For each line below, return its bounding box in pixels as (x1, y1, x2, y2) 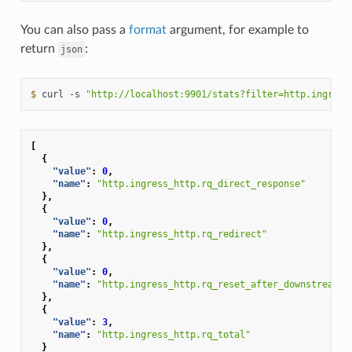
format (128, 23, 167, 36)
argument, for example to (166, 23, 309, 36)
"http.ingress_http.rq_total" (96, 328, 251, 340)
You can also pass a (20, 23, 129, 36)
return (20, 42, 58, 55)
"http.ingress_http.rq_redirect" (96, 228, 267, 240)
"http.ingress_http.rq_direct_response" (96, 178, 306, 189)
